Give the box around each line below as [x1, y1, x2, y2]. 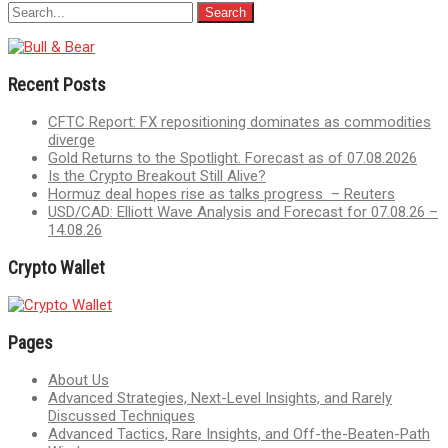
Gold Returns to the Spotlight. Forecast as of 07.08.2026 [48, 148, 417, 167]
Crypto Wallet [8, 256, 105, 278]
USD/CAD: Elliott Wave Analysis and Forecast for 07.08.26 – [48, 202, 438, 221]
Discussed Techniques [48, 406, 195, 425]
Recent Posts [8, 73, 106, 95]
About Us [48, 370, 109, 389]
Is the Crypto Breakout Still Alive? [48, 166, 266, 185]
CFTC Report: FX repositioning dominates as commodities [48, 112, 431, 131]
